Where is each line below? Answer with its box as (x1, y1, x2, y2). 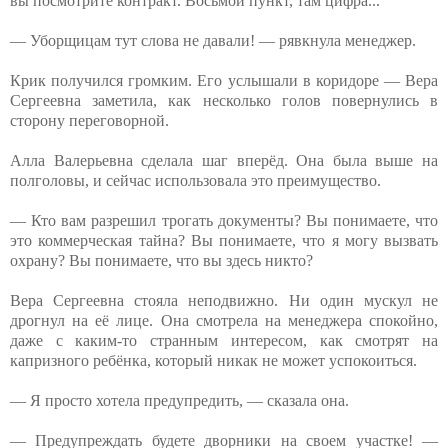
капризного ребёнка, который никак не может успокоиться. (10, 351, 417, 369)
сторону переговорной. (10, 111, 169, 129)
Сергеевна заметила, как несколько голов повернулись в (10, 91, 438, 109)
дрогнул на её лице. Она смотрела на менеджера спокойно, (10, 311, 438, 329)
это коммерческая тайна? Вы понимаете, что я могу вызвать (10, 231, 438, 249)
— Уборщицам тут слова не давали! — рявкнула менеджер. (10, 31, 416, 49)
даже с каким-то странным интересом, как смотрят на (10, 331, 438, 349)
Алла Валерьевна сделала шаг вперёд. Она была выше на (10, 151, 438, 169)
